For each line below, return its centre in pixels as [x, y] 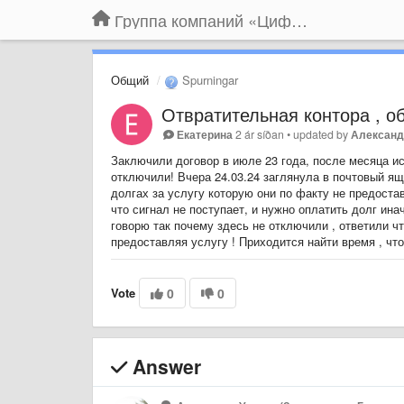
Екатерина [205, 134]
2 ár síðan [260, 134]
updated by [322, 134]
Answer [164, 366]
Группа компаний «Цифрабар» [299, 20]
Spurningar [208, 80]
